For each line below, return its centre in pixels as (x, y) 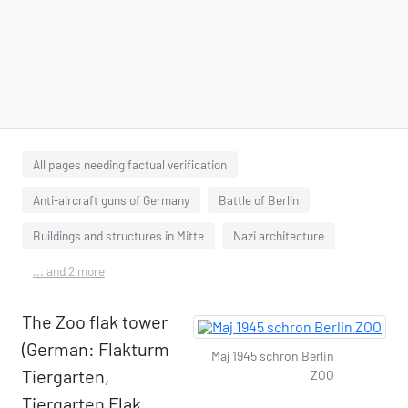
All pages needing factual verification (130, 164)
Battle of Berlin (259, 200)
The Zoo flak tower (95, 321)
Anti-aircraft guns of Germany (111, 200)
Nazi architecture (279, 235)
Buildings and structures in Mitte (118, 235)
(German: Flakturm (96, 349)
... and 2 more (69, 271)
